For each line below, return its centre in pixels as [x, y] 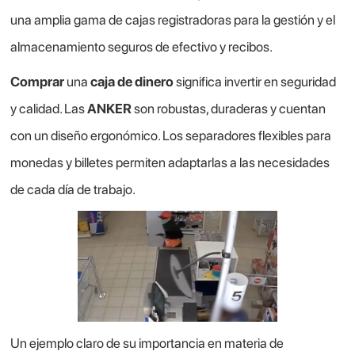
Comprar [38, 82]
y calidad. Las [49, 109]
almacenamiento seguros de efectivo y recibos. [142, 47]
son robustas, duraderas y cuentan [230, 109]
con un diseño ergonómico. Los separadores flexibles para [171, 136]
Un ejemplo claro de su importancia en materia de [147, 344]
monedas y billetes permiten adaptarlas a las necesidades [170, 163]
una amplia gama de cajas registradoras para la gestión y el [173, 20]
